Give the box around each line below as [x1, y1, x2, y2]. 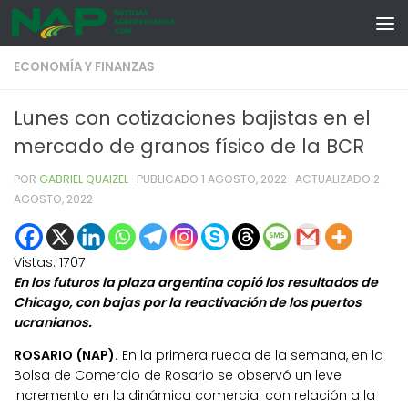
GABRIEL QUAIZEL [39, 171, 128, 187]
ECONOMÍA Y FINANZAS [14, 58, 155, 76]
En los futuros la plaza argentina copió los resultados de [14, 273, 378, 292]
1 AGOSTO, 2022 [201, 171, 287, 187]
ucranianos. [14, 313, 92, 332]
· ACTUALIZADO [287, 171, 373, 187]
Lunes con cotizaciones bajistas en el [14, 105, 371, 131]
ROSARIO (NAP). [14, 346, 118, 365]
